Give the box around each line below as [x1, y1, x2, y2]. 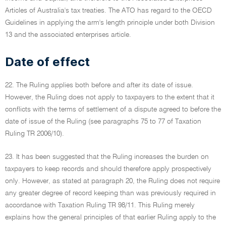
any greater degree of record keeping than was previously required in [5, 190, 216, 197]
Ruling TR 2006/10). [5, 130, 64, 137]
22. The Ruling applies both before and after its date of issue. [5, 82, 193, 89]
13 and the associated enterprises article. [5, 31, 131, 38]
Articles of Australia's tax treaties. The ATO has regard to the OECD [5, 7, 212, 14]
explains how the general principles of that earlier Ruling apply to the [5, 214, 216, 221]
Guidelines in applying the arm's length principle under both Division [5, 19, 215, 26]
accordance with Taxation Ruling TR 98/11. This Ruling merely [5, 202, 195, 209]
